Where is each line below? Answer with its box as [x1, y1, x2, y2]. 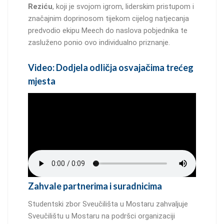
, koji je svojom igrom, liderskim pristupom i [52, 1, 194, 11]
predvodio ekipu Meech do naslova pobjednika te [28, 25, 187, 35]
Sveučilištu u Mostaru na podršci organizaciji [28, 211, 175, 220]
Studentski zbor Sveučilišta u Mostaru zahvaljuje [28, 199, 188, 208]
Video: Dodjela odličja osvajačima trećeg [28, 61, 193, 73]
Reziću [28, 1, 52, 11]
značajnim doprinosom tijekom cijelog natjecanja [28, 13, 189, 23]
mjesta [28, 75, 55, 86]
